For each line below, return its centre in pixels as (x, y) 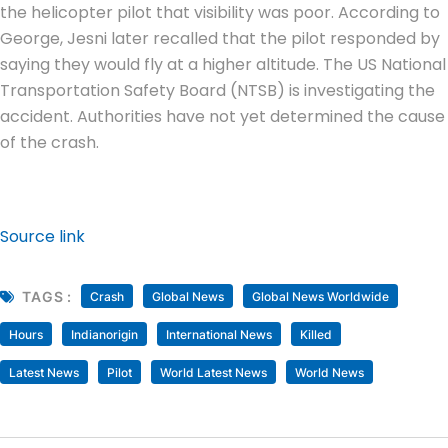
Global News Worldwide (320, 296)
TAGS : (47, 296)
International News (219, 334)
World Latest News (213, 372)
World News (329, 372)
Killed (316, 334)
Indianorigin (104, 334)
